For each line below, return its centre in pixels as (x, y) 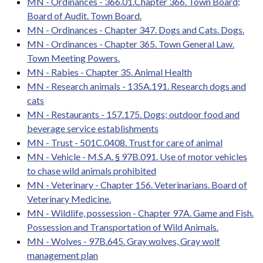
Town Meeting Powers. (73, 58)
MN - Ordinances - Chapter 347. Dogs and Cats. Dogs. (136, 29)
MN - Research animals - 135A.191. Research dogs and (136, 86)
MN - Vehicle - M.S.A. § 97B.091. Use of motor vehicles (137, 156)
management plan (63, 255)
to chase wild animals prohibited (92, 170)
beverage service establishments (93, 128)
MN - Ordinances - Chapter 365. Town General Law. (131, 43)
